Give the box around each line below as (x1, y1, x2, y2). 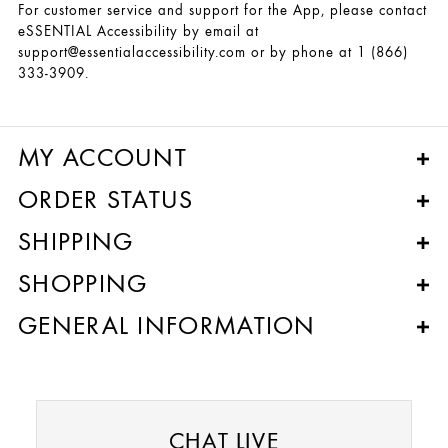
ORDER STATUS (18, 184, 194, 214)
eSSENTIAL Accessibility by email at (18, 22, 259, 40)
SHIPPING (18, 226, 134, 256)
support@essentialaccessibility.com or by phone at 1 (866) (18, 43, 408, 61)
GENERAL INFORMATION (18, 310, 316, 340)
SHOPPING (18, 268, 148, 298)
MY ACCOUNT (18, 142, 187, 172)
